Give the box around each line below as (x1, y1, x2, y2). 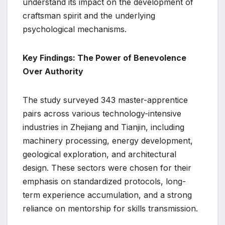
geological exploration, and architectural (23, 149, 176, 160)
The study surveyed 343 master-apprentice (23, 95, 188, 105)
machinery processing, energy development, (23, 136, 193, 146)
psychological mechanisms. (23, 24, 127, 35)
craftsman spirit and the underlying (23, 11, 155, 21)
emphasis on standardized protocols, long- (23, 176, 186, 187)
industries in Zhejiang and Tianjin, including (23, 122, 184, 133)
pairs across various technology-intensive (23, 108, 181, 119)
